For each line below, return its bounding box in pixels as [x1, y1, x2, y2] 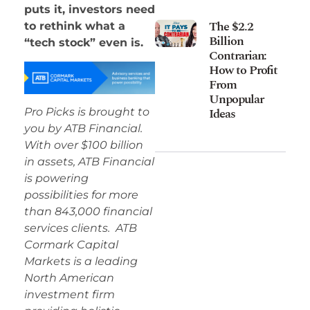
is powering [24, 172, 89, 185]
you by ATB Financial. [24, 122, 143, 136]
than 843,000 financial [24, 205, 152, 219]
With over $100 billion [24, 138, 143, 152]
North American [24, 271, 114, 285]
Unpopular [209, 89, 264, 109]
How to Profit [209, 60, 278, 80]
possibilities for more [24, 188, 138, 202]
